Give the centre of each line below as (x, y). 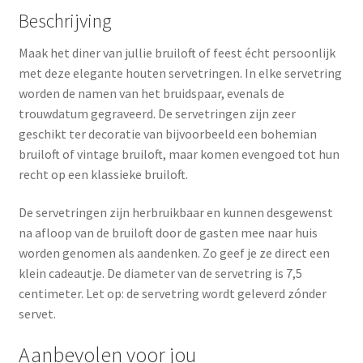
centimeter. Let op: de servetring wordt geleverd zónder (172, 294)
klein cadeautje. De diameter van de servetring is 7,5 (160, 273)
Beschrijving (64, 20)
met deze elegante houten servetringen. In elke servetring (180, 73)
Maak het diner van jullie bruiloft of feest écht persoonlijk (177, 52)
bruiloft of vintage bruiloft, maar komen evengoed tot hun (179, 154)
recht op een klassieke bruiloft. (103, 174)
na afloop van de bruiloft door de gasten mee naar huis (168, 233)
